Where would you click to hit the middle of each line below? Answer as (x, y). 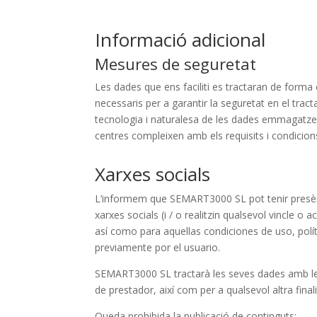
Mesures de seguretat (176, 64)
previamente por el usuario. (158, 247)
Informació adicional (180, 40)
